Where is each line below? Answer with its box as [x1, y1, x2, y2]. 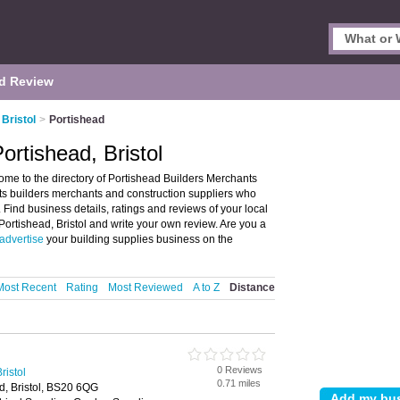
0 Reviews [217, 364, 262, 375]
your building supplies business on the [44, 233, 233, 246]
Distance [229, 281, 275, 294]
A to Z [193, 281, 220, 294]
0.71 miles [217, 378, 261, 388]
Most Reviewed [108, 281, 183, 294]
